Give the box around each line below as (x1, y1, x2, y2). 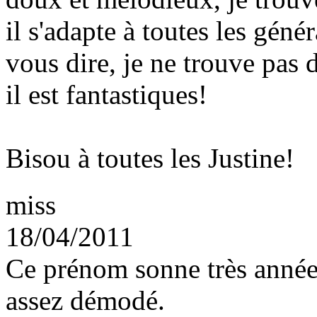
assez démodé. (6, 284, 165, 316)
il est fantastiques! (6, 79, 207, 110)
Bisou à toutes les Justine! (6, 142, 294, 173)
